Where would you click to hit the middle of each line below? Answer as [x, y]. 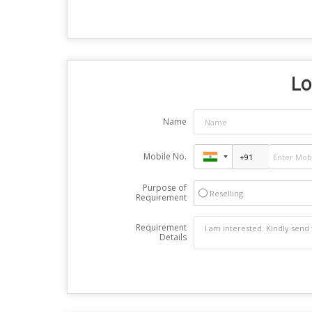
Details [173, 237]
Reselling [226, 193]
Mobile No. [165, 156]
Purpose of [164, 188]
